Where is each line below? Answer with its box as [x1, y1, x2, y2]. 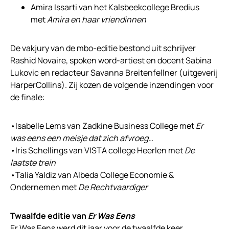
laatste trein [10, 157, 57, 169]
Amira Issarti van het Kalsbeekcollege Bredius [31, 2, 199, 13]
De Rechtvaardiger [78, 181, 149, 193]
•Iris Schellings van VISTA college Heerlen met [10, 145, 185, 156]
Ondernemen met [10, 181, 78, 193]
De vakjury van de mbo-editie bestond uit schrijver [10, 42, 196, 54]
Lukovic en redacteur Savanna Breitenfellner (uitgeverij [10, 67, 218, 79]
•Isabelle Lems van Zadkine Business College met [10, 120, 196, 132]
